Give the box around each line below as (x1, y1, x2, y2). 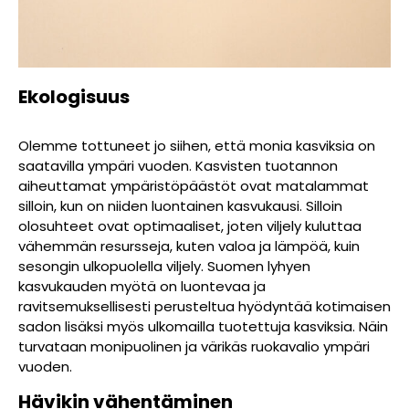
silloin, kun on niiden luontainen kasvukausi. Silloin (18, 195, 342, 215)
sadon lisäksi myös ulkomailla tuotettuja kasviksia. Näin (18, 316, 388, 336)
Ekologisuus (18, 83, 130, 110)
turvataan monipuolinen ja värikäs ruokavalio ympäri (18, 336, 370, 356)
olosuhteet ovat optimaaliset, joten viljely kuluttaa (18, 215, 362, 236)
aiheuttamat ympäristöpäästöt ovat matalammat (18, 175, 369, 195)
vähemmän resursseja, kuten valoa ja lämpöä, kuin (18, 236, 360, 256)
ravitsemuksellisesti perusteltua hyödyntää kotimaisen (18, 296, 391, 316)
